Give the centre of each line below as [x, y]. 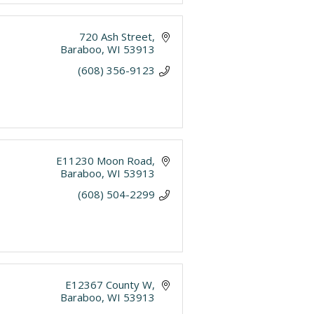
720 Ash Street [116, 36]
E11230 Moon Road [104, 161]
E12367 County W [109, 285]
